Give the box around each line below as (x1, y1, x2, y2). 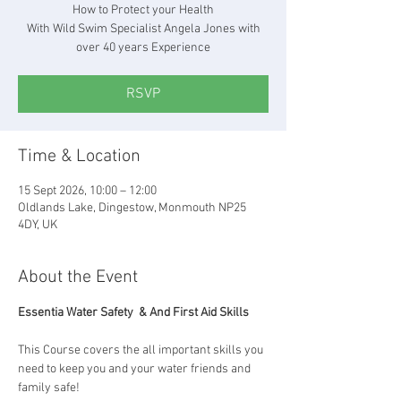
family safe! (18, 380, 80, 396)
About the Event (18, 266, 138, 288)
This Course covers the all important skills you (18, 342, 266, 358)
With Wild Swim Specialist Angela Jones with (26, 21, 260, 37)
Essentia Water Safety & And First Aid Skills (18, 304, 249, 320)
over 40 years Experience (76, 39, 210, 55)
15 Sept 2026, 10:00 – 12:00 (18, 183, 157, 199)
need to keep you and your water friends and (18, 361, 253, 377)
